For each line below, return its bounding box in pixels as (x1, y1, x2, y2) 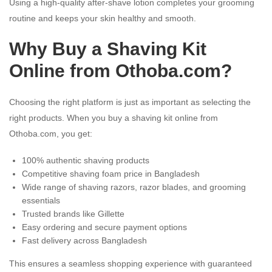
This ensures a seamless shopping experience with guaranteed (9, 258, 252, 268)
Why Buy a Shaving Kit (9, 38, 206, 59)
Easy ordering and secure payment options (22, 222, 187, 232)
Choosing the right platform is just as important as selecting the (9, 97, 251, 107)
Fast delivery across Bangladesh (22, 235, 147, 245)
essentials (22, 195, 60, 205)
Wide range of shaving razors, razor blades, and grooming (22, 182, 246, 192)
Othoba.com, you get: (9, 128, 92, 138)
